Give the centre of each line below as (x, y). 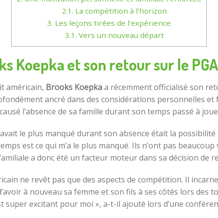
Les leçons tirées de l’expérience (112, 23)
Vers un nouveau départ (120, 35)
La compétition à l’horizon (120, 11)
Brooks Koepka (74, 87)
